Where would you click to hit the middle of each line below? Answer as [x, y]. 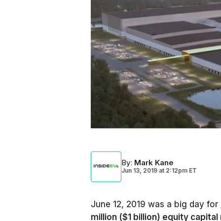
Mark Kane [154, 163]
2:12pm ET [181, 170]
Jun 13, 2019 [139, 170]
